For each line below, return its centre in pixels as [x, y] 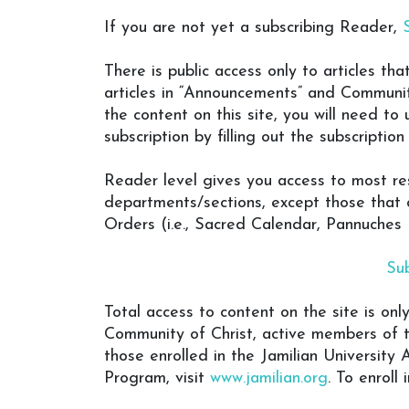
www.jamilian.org [269, 378]
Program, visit [157, 378]
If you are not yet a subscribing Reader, [253, 28]
